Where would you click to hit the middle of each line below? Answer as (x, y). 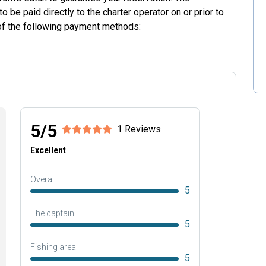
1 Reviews (139, 129)
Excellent (48, 150)
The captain (52, 213)
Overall (43, 179)
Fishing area (53, 247)
